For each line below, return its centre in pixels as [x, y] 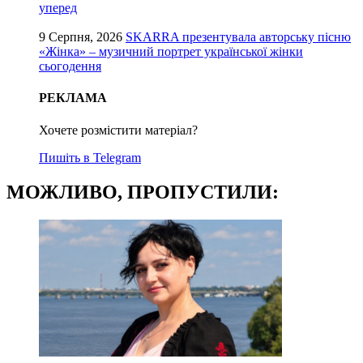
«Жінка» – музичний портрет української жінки [171, 52]
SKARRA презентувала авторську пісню [238, 37]
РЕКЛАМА [73, 98]
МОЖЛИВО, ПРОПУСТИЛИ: [143, 192]
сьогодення [70, 66]
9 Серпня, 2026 [81, 37]
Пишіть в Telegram [90, 157]
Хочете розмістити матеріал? [118, 130]
